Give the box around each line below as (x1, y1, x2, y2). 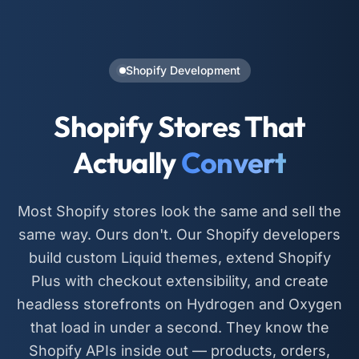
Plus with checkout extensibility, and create (30, 272, 329, 289)
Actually (73, 143, 176, 180)
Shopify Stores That (54, 107, 305, 144)
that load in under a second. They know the (30, 318, 329, 336)
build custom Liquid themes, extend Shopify (28, 248, 331, 266)
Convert (180, 143, 286, 180)
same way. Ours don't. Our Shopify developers (18, 225, 341, 243)
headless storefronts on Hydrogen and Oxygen (17, 295, 342, 313)
